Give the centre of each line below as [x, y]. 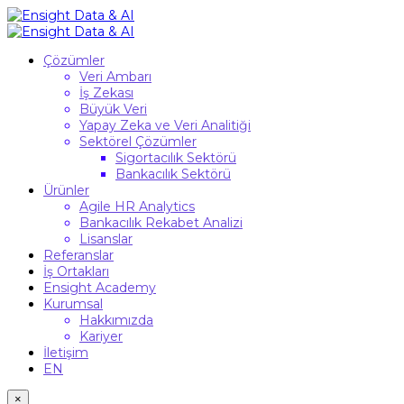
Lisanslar [106, 239]
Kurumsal [73, 304]
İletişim [66, 353]
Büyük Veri [113, 109]
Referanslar [78, 255]
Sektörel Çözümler [138, 142]
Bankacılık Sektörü [173, 174]
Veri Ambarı [115, 77]
